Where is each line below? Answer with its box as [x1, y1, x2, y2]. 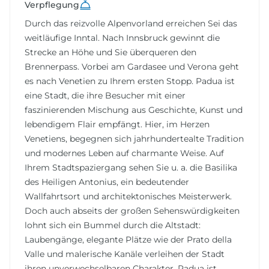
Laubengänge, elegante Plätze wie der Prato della [25, 234, 232, 246]
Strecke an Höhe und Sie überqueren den [25, 47, 196, 58]
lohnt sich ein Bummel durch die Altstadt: [25, 220, 201, 231]
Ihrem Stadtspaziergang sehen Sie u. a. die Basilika [25, 162, 237, 174]
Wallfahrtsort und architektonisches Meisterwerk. [25, 191, 232, 202]
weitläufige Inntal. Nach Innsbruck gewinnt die [25, 32, 220, 44]
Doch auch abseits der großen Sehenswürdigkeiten [25, 205, 240, 217]
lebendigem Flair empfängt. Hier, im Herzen [25, 119, 210, 130]
